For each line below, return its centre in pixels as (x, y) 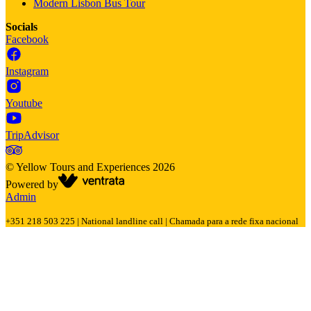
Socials (22, 26)
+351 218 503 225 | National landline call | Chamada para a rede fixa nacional (152, 221)
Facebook (27, 39)
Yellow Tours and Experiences (83, 167)
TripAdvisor (32, 135)
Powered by (32, 184)
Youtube (24, 103)
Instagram (27, 71)
